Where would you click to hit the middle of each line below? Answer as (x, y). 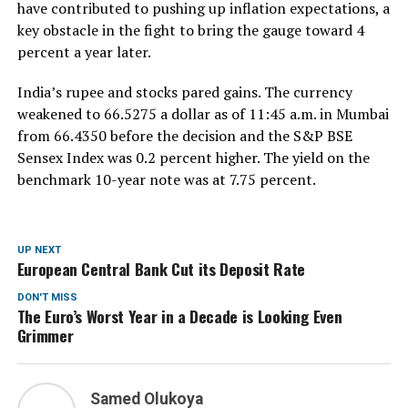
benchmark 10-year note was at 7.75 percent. (166, 179)
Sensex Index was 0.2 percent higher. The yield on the (193, 157)
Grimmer (45, 335)
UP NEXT (39, 250)
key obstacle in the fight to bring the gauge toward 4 (190, 30)
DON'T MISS (47, 297)
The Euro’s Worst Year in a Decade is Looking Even (179, 316)
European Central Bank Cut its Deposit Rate (161, 268)
